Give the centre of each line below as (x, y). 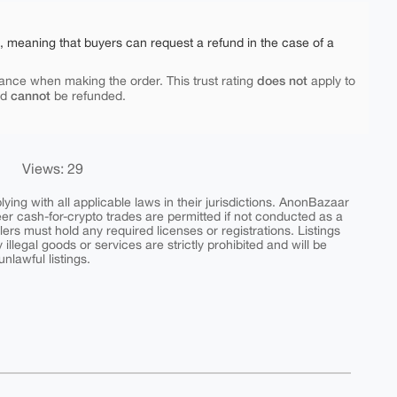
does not (282, 80)
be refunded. (88, 96)
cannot (31, 95)
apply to (331, 81)
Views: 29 (53, 168)
